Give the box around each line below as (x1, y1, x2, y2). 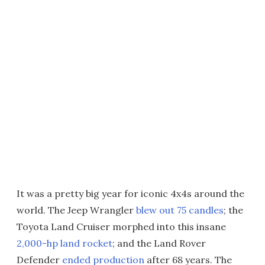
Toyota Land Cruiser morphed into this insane (17, 220, 226, 232)
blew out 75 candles (136, 203, 224, 216)
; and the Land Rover (112, 237, 206, 249)
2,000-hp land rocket (17, 237, 112, 249)
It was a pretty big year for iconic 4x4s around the (17, 187, 244, 199)
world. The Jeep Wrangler (17, 203, 136, 216)
